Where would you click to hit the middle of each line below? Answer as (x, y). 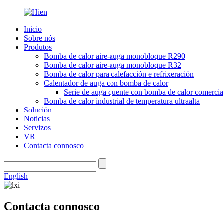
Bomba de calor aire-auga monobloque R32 (112, 65)
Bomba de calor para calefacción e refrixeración (119, 74)
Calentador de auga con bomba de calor (106, 83)
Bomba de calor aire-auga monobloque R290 (114, 56)
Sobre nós (40, 38)
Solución (38, 110)
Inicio (33, 29)
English (16, 176)
